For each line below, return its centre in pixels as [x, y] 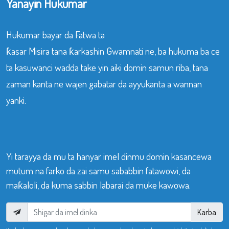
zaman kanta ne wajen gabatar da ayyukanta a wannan [104, 83]
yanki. [16, 100]
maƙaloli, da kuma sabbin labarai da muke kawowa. [98, 185]
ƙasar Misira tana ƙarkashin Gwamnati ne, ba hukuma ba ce [113, 51]
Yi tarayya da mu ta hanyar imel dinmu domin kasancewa [109, 156]
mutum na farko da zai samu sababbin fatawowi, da [98, 170]
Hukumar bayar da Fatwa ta [55, 34]
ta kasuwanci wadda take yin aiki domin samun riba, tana [107, 67]
